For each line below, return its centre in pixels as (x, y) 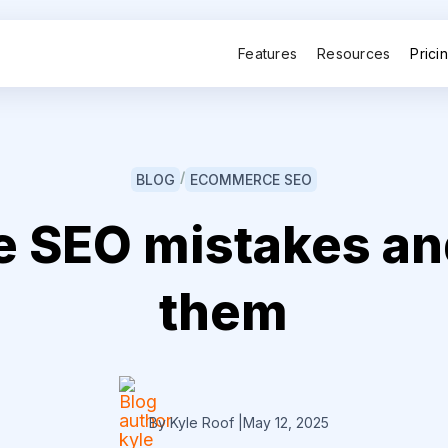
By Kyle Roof (193, 422)
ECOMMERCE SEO (251, 179)
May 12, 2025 (286, 422)
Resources (354, 53)
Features (268, 53)
